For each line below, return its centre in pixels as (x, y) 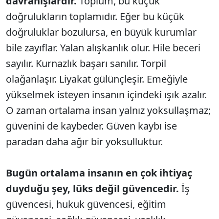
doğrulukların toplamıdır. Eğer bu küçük (95, 17)
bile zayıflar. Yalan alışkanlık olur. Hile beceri (103, 48)
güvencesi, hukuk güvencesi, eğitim (86, 204)
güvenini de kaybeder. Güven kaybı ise (91, 126)
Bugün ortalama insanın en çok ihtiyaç (99, 173)
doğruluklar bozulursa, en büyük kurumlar (101, 32)
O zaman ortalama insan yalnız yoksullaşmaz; (108, 110)
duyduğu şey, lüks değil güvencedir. (92, 189)
